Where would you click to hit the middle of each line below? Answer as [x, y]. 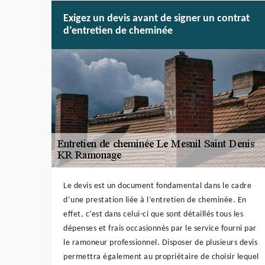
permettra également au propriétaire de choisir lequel [161, 257]
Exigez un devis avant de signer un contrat [156, 19]
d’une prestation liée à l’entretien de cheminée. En [155, 201]
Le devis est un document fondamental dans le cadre [157, 186]
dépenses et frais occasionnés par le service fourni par [160, 229]
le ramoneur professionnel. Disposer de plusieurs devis [160, 243]
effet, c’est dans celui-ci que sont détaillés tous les [153, 215]
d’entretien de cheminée [118, 31]
